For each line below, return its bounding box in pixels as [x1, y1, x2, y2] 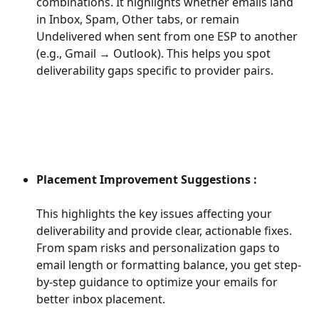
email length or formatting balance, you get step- [36, 257, 301, 273]
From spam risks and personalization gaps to [36, 240, 283, 256]
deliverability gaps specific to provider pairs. [36, 62, 273, 78]
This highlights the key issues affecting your [36, 206, 275, 222]
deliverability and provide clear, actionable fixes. [36, 223, 295, 239]
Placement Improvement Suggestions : [36, 172, 260, 188]
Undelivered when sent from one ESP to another [36, 28, 300, 44]
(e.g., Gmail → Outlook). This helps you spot [36, 45, 273, 61]
